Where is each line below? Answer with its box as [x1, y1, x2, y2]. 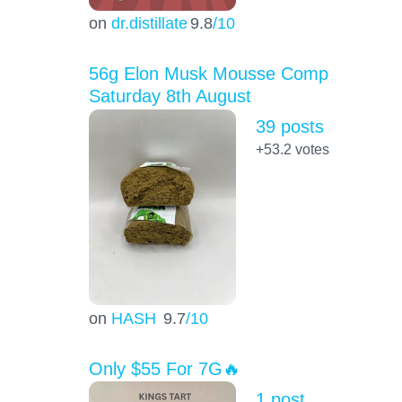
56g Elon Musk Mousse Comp [88, 64, 328, 84]
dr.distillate [110, 13, 188, 33]
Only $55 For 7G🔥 [88, 358, 240, 379]
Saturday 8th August [88, 86, 251, 107]
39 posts [255, 117, 324, 137]
